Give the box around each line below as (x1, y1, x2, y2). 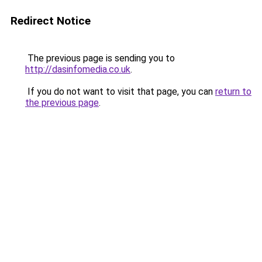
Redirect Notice (11, 14, 91, 27)
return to (215, 86, 251, 97)
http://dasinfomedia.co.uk (25, 64, 130, 75)
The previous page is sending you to (25, 53, 175, 64)
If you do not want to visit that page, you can (25, 86, 215, 97)
